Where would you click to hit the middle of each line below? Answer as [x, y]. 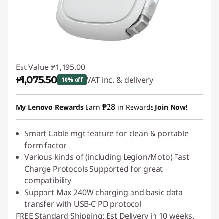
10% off [72, 79]
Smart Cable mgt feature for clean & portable [107, 133]
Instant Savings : [55, 98]
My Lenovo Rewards [50, 107]
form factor [46, 145]
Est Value [32, 67]
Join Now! [171, 107]
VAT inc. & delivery [120, 80]
